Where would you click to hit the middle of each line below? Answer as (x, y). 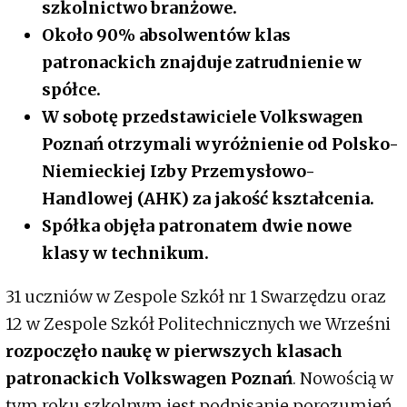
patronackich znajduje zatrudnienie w (202, 63)
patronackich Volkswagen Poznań (149, 379)
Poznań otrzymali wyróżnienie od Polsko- (220, 144)
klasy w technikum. (125, 253)
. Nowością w (343, 379)
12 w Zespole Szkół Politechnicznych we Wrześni (198, 324)
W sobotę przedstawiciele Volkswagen (203, 117)
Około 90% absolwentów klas (166, 35)
